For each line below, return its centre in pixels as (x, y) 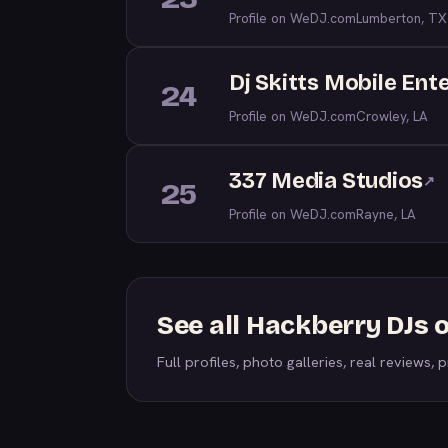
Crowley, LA (392, 116)
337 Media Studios (326, 181)
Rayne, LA (386, 214)
